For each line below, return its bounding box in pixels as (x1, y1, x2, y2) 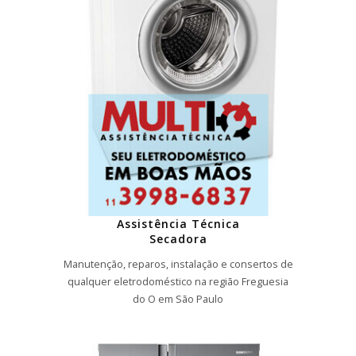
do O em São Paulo (133, 292, 223, 307)
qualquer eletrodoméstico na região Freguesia (68, 275, 288, 289)
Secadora (149, 230, 207, 246)
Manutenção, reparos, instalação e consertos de (63, 257, 293, 272)
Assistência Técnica (116, 215, 240, 231)
